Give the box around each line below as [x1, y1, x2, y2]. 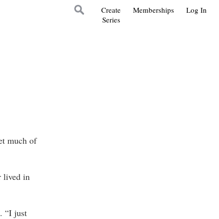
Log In [186, 5, 207, 15]
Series [102, 15, 120, 24]
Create [101, 5, 121, 15]
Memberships [133, 5, 174, 15]
